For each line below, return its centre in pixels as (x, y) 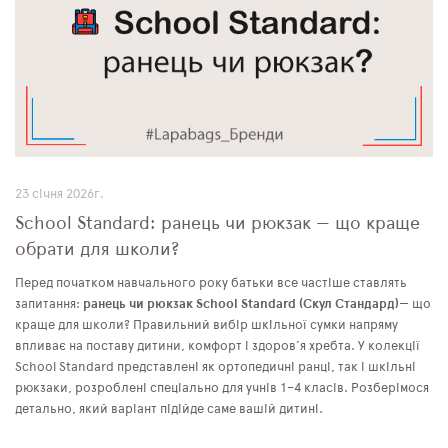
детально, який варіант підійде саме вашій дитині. (169, 410)
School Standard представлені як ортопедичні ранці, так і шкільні (215, 368)
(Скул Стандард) (349, 305)
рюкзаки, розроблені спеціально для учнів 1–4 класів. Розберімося (222, 389)
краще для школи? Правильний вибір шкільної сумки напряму (206, 326)
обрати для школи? (97, 250)
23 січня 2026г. (59, 195)
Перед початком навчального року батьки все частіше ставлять (211, 284)
